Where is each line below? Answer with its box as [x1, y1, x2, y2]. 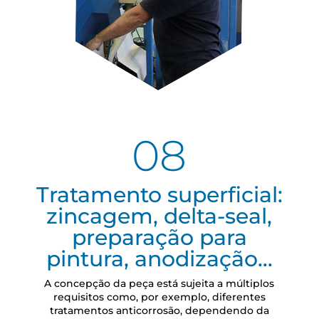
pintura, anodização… [46, 246, 273, 273]
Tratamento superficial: [36, 182, 283, 209]
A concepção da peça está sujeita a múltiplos [44, 277, 275, 291]
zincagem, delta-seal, [46, 203, 273, 230]
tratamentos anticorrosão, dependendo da [49, 304, 269, 318]
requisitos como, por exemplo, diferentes [53, 291, 266, 304]
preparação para [71, 224, 247, 251]
